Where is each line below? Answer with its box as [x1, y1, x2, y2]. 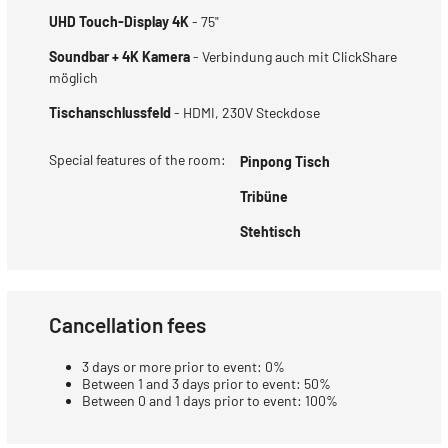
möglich [49, 68, 98, 86]
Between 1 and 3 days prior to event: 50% [82, 374, 331, 392]
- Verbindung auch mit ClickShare [190, 47, 397, 65]
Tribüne [240, 187, 288, 205]
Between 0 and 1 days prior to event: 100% [82, 391, 338, 409]
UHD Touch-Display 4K [49, 12, 192, 30]
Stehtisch [240, 222, 301, 240]
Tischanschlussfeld [49, 103, 171, 121]
